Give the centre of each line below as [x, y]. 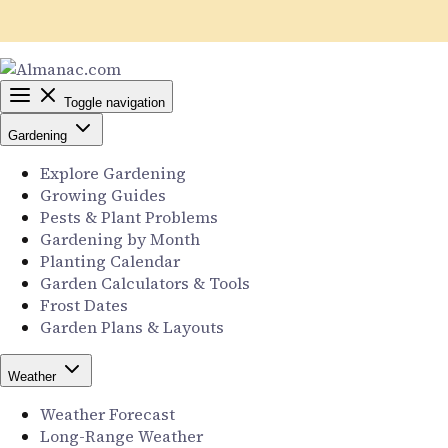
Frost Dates [84, 305]
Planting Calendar [110, 261]
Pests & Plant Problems [129, 217]
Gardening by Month [120, 239]
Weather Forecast [107, 414]
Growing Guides [103, 195]
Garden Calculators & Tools [145, 283]
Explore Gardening [113, 173]
